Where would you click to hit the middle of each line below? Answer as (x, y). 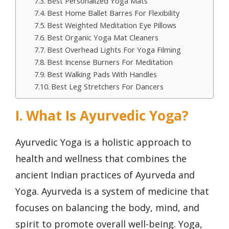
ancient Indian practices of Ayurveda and (105, 175)
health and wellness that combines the (101, 158)
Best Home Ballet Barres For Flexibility (113, 13)
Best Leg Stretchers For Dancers (107, 86)
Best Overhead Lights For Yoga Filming (114, 50)
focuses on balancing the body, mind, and (107, 208)
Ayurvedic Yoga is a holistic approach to (103, 142)
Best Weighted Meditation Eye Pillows (111, 25)
